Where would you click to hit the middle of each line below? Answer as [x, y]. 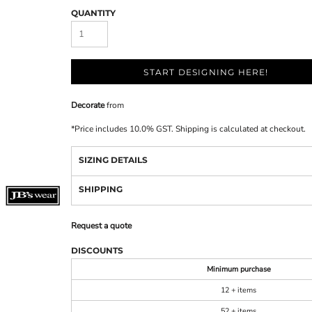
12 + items [239, 290]
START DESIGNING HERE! [206, 72]
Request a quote [101, 226]
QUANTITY [93, 13]
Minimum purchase [239, 269]
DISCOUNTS [97, 250]
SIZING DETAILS [113, 160]
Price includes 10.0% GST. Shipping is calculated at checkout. [190, 129]
